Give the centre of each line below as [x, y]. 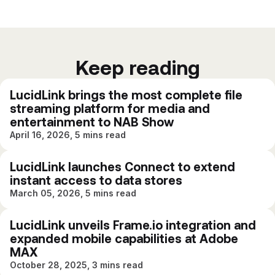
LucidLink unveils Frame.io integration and [133, 225]
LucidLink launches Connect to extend [122, 167]
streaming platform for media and [110, 108]
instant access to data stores [96, 180]
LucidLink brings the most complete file [126, 95]
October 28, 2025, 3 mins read [76, 265]
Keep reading [137, 68]
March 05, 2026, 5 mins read [73, 193]
